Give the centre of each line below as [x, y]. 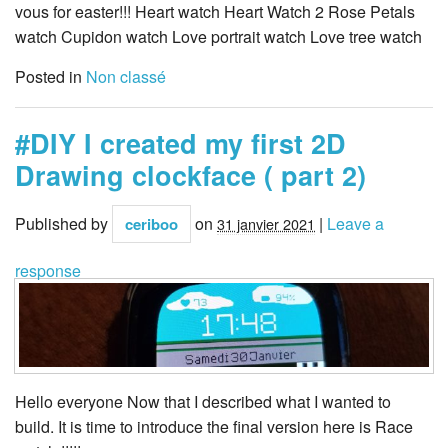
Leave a [355, 223]
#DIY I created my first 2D [180, 143]
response [48, 270]
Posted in [50, 77]
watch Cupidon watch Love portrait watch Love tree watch [218, 37]
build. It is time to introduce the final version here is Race [214, 427]
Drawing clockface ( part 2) [190, 175]
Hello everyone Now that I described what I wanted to [203, 402]
